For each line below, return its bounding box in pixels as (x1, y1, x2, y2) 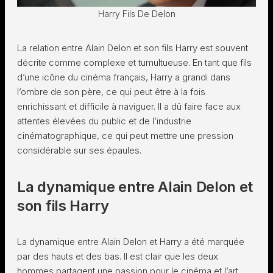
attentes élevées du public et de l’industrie (17, 115, 191, 127)
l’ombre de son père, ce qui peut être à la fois (17, 86, 205, 97)
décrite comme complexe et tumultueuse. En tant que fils (17, 57, 252, 68)
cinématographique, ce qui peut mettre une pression (17, 130, 233, 141)
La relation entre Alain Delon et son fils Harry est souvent (17, 42, 248, 54)
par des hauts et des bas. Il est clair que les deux (17, 250, 218, 262)
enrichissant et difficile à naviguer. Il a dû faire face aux (17, 101, 241, 112)
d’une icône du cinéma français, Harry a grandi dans (17, 71, 230, 83)
